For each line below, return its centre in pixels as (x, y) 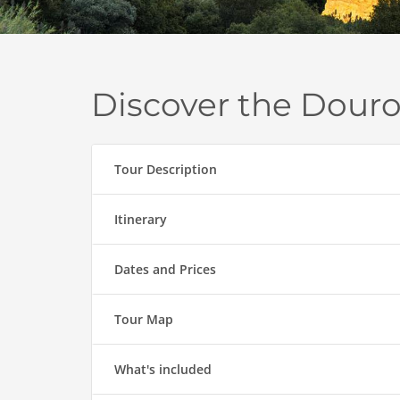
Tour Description (166, 170)
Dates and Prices (165, 270)
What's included (163, 370)
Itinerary (141, 220)
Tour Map (144, 320)
